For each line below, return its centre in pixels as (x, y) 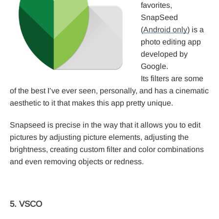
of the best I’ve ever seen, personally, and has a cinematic (109, 91)
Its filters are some (172, 79)
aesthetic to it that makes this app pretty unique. (91, 103)
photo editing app (171, 42)
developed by (164, 54)
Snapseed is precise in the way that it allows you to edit (105, 125)
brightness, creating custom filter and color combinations (107, 150)
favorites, (156, 5)
